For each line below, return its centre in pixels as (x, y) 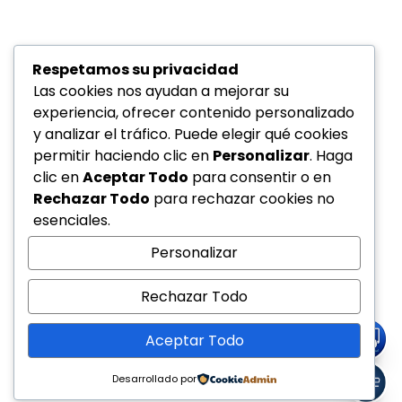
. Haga (331, 155)
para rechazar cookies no (242, 198)
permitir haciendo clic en (123, 155)
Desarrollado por (154, 379)
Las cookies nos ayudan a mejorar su (161, 91)
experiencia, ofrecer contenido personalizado (194, 112)
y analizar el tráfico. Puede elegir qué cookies (191, 134)
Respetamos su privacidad (135, 69)
